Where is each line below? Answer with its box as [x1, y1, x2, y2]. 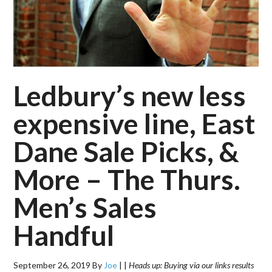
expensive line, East [13, 106, 256, 140]
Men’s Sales [13, 190, 157, 224]
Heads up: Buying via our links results [129, 259, 254, 270]
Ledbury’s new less [13, 78, 246, 112]
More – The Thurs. [13, 162, 241, 196]
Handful [13, 218, 115, 252]
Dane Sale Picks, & [13, 134, 240, 168]
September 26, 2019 [13, 259, 91, 270]
